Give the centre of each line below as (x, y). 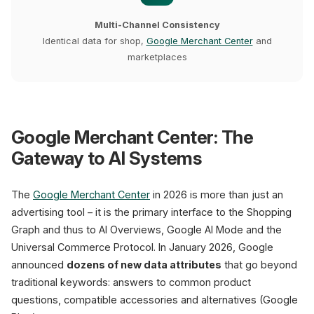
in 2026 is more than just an (217, 194)
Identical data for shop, (94, 41)
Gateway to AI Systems (107, 158)
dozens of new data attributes (144, 265)
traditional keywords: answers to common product (131, 282)
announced (39, 265)
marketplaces (157, 57)
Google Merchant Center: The (132, 137)
